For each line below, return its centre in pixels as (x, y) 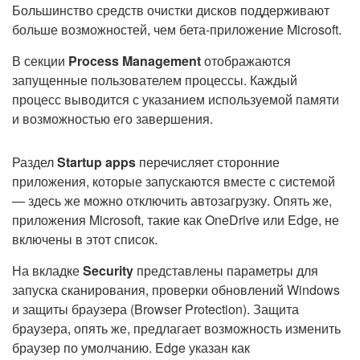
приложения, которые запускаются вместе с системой (174, 181)
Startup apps (98, 162)
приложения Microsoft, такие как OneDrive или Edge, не (176, 220)
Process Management (136, 61)
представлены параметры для (227, 270)
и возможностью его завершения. (112, 119)
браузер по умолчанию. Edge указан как (131, 348)
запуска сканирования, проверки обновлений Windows (176, 290)
